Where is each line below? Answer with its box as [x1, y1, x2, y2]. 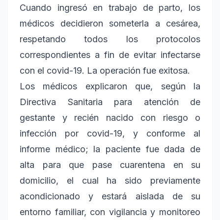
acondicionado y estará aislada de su [20, 191, 200, 201]
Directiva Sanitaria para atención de [20, 96, 200, 107]
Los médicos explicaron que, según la [20, 81, 200, 91]
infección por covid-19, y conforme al [20, 128, 200, 138]
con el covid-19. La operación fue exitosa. [20, 65, 190, 76]
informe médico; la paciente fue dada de [20, 143, 200, 154]
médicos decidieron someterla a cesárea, [20, 18, 200, 28]
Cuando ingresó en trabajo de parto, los [20, 2, 200, 13]
